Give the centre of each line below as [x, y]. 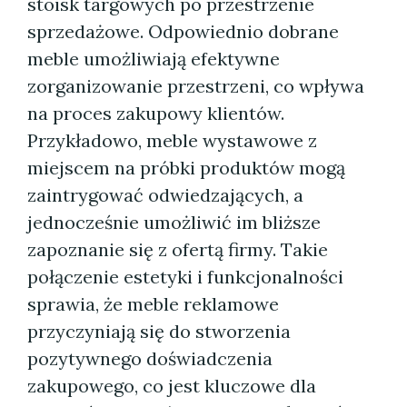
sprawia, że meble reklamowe [153, 304]
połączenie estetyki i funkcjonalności [185, 277]
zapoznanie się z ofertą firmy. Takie [178, 249]
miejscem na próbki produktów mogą [186, 168]
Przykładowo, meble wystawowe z [172, 140]
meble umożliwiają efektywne [154, 59]
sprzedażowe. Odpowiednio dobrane [183, 31]
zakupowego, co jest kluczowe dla [172, 386]
